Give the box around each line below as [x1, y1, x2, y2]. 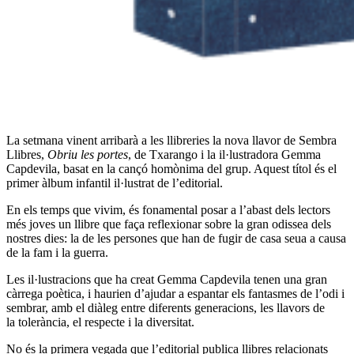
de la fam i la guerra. [6, 246, 108, 260]
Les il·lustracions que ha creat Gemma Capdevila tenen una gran [6, 273, 327, 287]
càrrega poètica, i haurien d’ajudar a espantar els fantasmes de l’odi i [6, 287, 345, 301]
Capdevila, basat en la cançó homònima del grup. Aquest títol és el [6, 162, 337, 176]
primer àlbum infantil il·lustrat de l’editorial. [6, 176, 223, 190]
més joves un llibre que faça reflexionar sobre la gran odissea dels [6, 217, 331, 232]
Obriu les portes [47, 148, 128, 162]
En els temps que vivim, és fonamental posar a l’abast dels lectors [6, 203, 330, 217]
